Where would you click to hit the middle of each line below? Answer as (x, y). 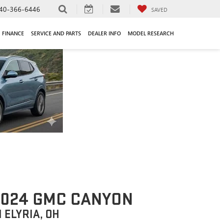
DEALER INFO (104, 33)
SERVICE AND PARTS (56, 33)
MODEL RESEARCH (151, 33)
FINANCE (13, 33)
